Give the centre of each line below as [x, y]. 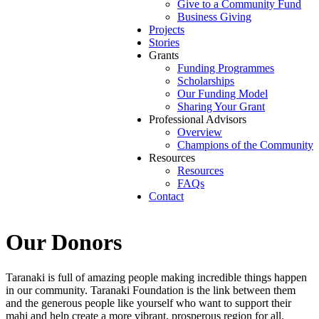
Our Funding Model [223, 94]
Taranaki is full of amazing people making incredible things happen [156, 277]
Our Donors [64, 242]
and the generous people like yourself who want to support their [148, 303]
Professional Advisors [198, 119]
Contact [166, 196]
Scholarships [206, 81]
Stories [164, 42]
